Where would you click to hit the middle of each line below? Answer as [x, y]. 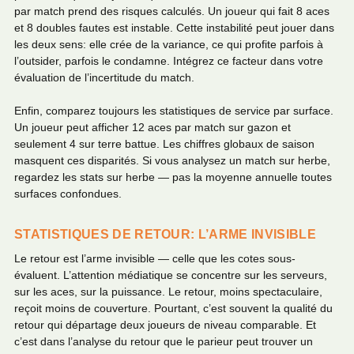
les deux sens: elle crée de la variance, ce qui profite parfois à [169, 44]
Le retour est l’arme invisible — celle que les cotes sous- [155, 259]
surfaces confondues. [68, 194]
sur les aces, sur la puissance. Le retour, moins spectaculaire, [168, 292]
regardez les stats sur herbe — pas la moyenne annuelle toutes [173, 177]
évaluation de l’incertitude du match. [104, 77]
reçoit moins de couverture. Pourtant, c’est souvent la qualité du [173, 309]
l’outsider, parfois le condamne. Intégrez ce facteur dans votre [169, 60]
